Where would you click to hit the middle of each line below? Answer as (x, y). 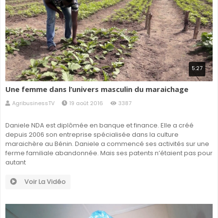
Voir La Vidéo (45, 182)
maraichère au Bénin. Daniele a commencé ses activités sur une (107, 144)
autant (16, 163)
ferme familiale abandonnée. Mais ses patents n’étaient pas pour (109, 153)
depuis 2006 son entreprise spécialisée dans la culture (92, 135)
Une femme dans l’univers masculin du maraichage (97, 89)
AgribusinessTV (33, 103)
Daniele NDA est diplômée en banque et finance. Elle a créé (100, 126)
